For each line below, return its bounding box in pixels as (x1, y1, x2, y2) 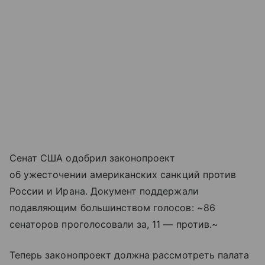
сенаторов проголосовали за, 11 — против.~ (9, 218, 218, 230)
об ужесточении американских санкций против (9, 168, 237, 180)
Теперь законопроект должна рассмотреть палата (9, 248, 250, 261)
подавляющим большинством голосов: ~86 (9, 201, 215, 214)
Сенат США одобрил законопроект (9, 151, 176, 164)
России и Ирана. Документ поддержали (9, 185, 199, 197)
